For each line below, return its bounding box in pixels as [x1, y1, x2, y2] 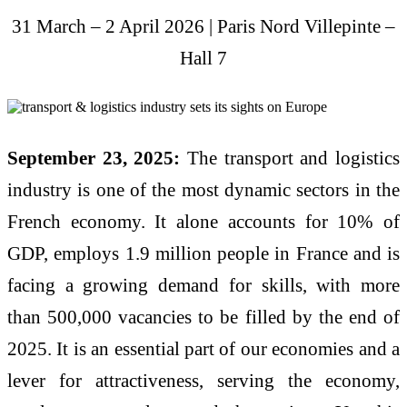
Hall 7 [180, 46, 227, 68]
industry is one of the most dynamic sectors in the [7, 179, 400, 201]
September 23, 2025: [7, 147, 181, 169]
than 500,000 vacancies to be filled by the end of [7, 306, 400, 328]
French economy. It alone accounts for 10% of [7, 211, 400, 233]
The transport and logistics [180, 147, 401, 169]
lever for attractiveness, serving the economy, [7, 370, 400, 392]
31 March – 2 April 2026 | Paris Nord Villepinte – [12, 15, 395, 36]
